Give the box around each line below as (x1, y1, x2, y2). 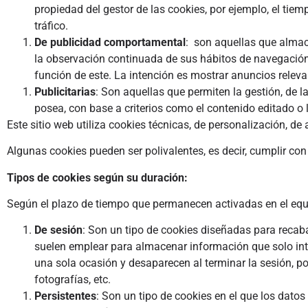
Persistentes (34, 289, 96, 303)
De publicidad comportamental (34, 35, 186, 49)
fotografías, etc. (34, 273, 111, 287)
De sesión (34, 223, 82, 237)
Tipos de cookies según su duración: (7, 170, 188, 184)
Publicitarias (34, 85, 96, 98)
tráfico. (34, 19, 68, 32)
